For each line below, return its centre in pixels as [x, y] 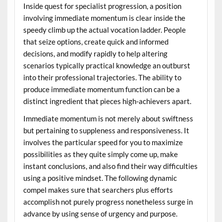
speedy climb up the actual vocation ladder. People [104, 30]
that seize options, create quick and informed [96, 42]
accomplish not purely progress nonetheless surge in [108, 202]
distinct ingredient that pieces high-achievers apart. [107, 101]
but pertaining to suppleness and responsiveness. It [106, 131]
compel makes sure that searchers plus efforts [98, 190]
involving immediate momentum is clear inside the [104, 18]
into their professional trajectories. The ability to [102, 78]
